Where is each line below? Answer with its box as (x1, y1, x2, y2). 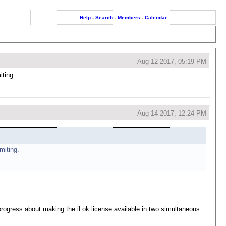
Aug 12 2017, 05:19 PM (137, 58, 206, 65)
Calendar (144, 15, 167, 20)
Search (95, 15, 113, 20)
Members (117, 15, 140, 20)
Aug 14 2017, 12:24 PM (137, 109, 206, 117)
